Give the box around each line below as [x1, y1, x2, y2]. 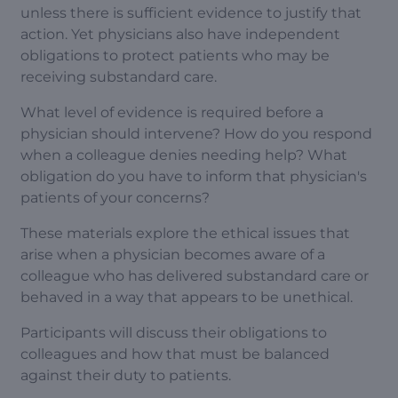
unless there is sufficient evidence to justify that [20, 4, 362, 21]
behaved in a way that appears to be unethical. [20, 289, 353, 306]
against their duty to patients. [20, 367, 231, 384]
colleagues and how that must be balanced [20, 346, 330, 362]
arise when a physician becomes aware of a [20, 246, 325, 263]
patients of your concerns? [20, 189, 210, 206]
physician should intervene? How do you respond [20, 125, 372, 142]
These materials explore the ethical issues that [20, 225, 350, 242]
